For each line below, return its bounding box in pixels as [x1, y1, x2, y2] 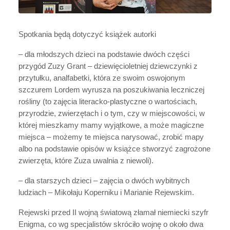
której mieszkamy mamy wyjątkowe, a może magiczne [18, 121, 204, 129]
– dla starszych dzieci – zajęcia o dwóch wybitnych [18, 176, 189, 185]
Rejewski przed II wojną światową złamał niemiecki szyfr [18, 208, 208, 217]
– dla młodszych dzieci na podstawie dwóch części [18, 50, 189, 59]
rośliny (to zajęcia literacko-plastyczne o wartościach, [18, 97, 197, 106]
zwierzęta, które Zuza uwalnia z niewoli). [18, 156, 154, 165]
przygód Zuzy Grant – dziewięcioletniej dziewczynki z [18, 62, 198, 70]
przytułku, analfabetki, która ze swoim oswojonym [18, 73, 185, 82]
